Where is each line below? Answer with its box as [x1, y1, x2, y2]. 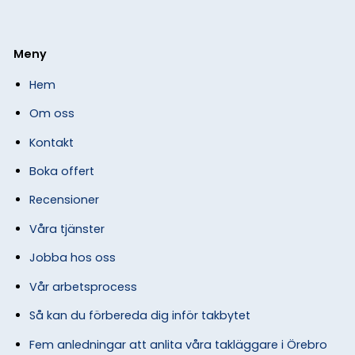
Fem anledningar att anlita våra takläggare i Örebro [29, 336, 327, 353]
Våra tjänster [29, 220, 105, 237]
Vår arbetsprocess [29, 278, 137, 295]
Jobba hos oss [29, 250, 116, 266]
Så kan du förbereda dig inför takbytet [29, 307, 250, 324]
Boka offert [29, 162, 94, 179]
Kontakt [29, 134, 74, 151]
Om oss [29, 105, 74, 122]
